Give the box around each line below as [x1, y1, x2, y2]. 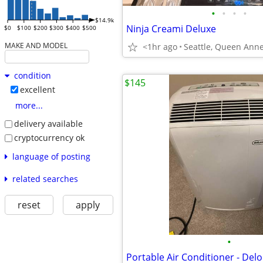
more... [15, 100, 43, 112]
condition [14, 70, 51, 82]
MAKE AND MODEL [4, 41, 68, 50]
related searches [12, 173, 78, 184]
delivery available [14, 118, 83, 130]
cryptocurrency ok [14, 131, 85, 143]
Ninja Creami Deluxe [126, 22, 216, 35]
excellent [19, 84, 55, 96]
